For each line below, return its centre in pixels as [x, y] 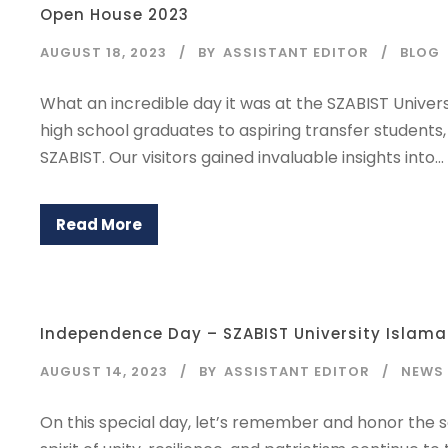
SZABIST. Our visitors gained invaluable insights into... [242, 157]
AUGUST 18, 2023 [103, 52]
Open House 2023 [114, 14]
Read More [99, 224]
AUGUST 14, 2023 [104, 371]
